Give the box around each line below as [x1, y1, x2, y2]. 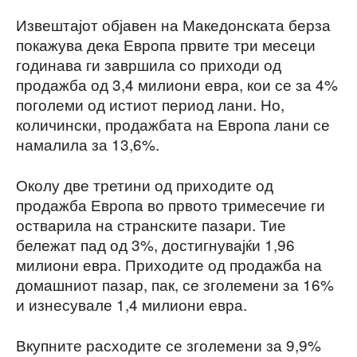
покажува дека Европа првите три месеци [16, 33, 316, 55]
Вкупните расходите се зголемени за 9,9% [16, 333, 321, 355]
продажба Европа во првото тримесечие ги [16, 193, 325, 215]
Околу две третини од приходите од [16, 173, 273, 195]
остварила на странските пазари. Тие [16, 213, 286, 235]
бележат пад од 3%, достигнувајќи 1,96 [16, 233, 295, 255]
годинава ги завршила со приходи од [16, 53, 281, 75]
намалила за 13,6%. [16, 132, 159, 155]
